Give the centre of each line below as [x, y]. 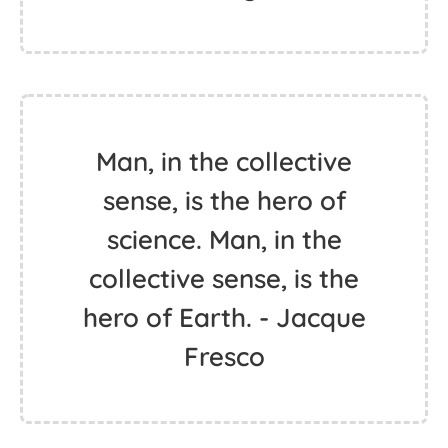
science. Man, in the [224, 239]
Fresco [224, 356]
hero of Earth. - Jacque [224, 317]
